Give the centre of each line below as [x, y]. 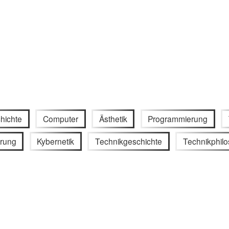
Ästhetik [113, 118]
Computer [60, 118]
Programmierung [178, 118]
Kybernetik [56, 141]
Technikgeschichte [129, 141]
